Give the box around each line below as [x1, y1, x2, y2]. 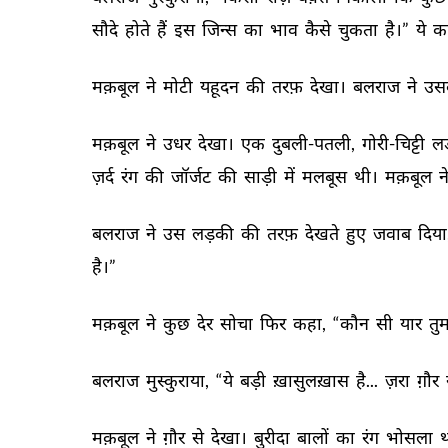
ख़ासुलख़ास [273, 369, 352, 391]
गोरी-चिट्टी [362, 132, 428, 154]
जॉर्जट [171, 165, 214, 187]
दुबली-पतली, [272, 132, 358, 154]
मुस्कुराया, [146, 369, 212, 391]
